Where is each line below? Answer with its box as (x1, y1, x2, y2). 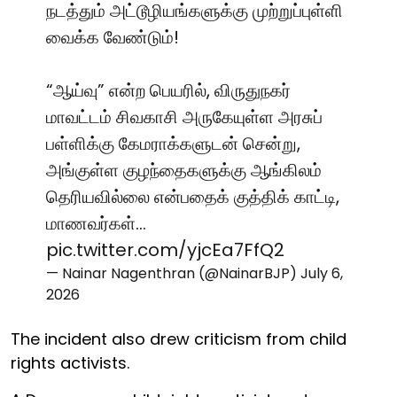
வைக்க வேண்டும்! (46, 24, 179, 50)
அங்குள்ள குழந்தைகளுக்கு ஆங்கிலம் (46, 157, 322, 183)
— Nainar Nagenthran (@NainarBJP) (46, 262, 300, 284)
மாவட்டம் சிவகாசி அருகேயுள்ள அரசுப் (46, 104, 323, 129)
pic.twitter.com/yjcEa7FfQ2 (46, 237, 284, 262)
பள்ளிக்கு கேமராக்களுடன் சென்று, (46, 130, 300, 156)
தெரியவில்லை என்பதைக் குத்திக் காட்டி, (46, 183, 339, 209)
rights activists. (11, 351, 129, 374)
